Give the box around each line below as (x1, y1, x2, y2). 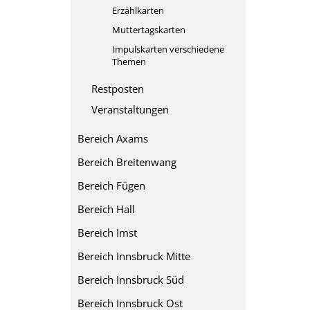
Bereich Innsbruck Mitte (77, 249, 190, 263)
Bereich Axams (77, 131, 148, 145)
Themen (112, 55, 146, 68)
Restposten (91, 82, 144, 95)
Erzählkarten (112, 4, 164, 17)
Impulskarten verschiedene (112, 43, 224, 55)
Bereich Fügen (77, 179, 145, 192)
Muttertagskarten (112, 24, 185, 36)
